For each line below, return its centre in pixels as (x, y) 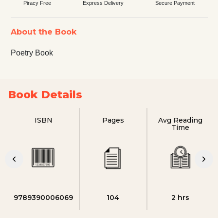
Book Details (45, 94)
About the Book (43, 32)
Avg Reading (181, 120)
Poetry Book (32, 53)
